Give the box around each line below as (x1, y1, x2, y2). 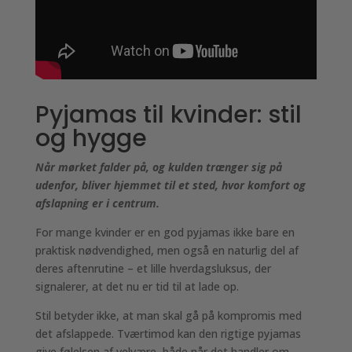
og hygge (35, 122, 147, 155)
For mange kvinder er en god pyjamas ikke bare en (35, 225, 295, 240)
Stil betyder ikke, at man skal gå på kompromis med (35, 308, 302, 323)
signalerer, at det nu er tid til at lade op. (35, 279, 239, 294)
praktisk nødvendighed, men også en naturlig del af (35, 243, 299, 258)
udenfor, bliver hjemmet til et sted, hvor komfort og (35, 178, 306, 192)
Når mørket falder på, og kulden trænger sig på (35, 159, 282, 174)
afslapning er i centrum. (35, 196, 159, 211)
